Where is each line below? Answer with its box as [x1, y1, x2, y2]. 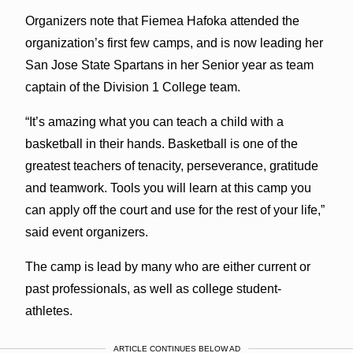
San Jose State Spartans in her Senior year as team [24, 58, 314, 72]
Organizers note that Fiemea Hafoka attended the [24, 13, 299, 28]
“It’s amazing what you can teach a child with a [24, 114, 284, 128]
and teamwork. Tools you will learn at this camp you [24, 180, 311, 195]
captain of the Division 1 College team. [24, 80, 240, 94]
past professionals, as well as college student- [24, 281, 281, 295]
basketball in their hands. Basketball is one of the [24, 136, 298, 150]
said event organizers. [24, 225, 148, 239]
